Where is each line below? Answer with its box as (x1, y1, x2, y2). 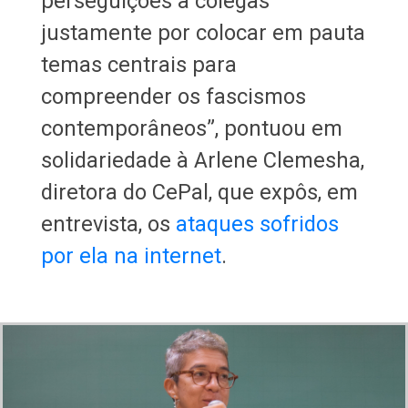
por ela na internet (40, 242, 221, 269)
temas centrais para (40, 51, 237, 77)
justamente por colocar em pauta (40, 19, 365, 46)
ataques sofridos (175, 210, 339, 237)
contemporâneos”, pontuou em (40, 115, 342, 141)
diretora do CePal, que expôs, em (40, 178, 358, 205)
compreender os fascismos (40, 83, 306, 109)
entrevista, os (40, 210, 176, 237)
